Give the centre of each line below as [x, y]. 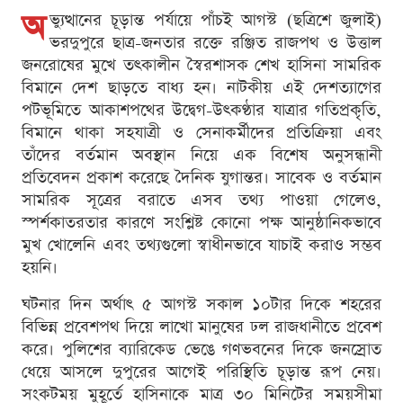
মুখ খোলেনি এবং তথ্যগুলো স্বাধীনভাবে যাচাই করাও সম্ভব [201, 245]
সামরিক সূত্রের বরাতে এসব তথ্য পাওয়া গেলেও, [201, 200]
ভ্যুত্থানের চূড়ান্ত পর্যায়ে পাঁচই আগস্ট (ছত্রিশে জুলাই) [215, 20]
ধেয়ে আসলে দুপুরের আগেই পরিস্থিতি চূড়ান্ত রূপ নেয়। [201, 372]
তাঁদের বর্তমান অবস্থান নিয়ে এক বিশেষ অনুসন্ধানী [201, 155]
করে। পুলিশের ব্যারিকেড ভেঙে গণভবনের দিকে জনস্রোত [201, 349]
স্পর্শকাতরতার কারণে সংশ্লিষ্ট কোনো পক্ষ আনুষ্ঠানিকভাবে [201, 222]
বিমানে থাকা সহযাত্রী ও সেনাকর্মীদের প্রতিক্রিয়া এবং [201, 132]
